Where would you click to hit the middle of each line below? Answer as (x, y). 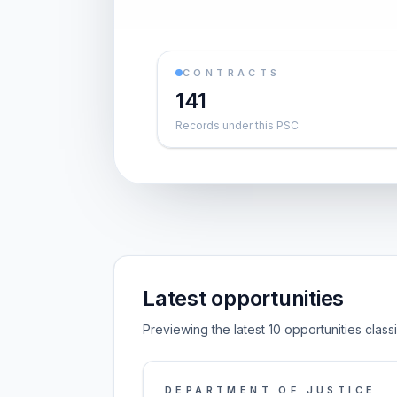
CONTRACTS (232, 73)
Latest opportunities (244, 298)
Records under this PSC (237, 125)
